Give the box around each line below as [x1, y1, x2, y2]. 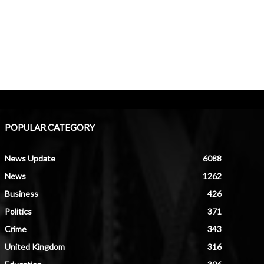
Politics [5, 206, 32, 216]
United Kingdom [5, 241, 65, 252]
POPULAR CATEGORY [5, 121, 95, 133]
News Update [5, 153, 55, 163]
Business [5, 188, 38, 199]
